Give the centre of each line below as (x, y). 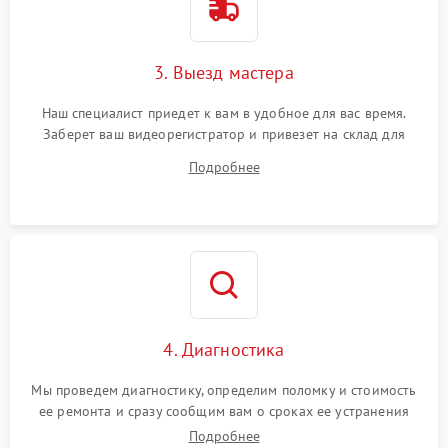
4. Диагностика (224, 349)
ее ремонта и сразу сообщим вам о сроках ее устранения (224, 410)
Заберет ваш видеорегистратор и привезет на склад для (224, 133)
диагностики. (224, 154)
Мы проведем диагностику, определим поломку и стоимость (224, 389)
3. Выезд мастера (224, 72)
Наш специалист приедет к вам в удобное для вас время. (224, 112)
